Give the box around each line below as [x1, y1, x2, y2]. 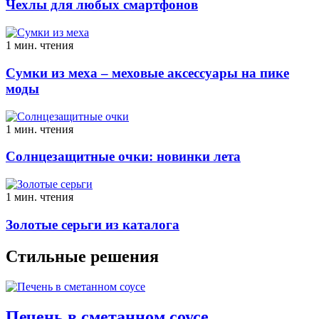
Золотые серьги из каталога [6, 216, 179, 232]
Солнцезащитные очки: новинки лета [6, 149, 241, 164]
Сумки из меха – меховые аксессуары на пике [6, 65, 289, 80]
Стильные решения [6, 246, 159, 266]
